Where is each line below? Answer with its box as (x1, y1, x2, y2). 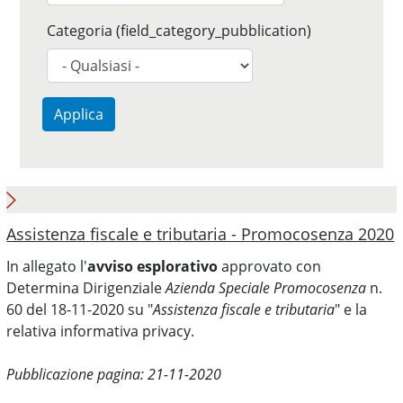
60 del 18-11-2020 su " (6, 300, 154, 319)
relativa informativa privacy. (6, 321, 195, 341)
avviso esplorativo (87, 256, 219, 276)
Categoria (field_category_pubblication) (47, 21, 312, 40)
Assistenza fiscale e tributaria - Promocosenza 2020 (6, 223, 395, 245)
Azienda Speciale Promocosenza (166, 278, 367, 298)
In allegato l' (6, 256, 88, 276)
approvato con (218, 256, 322, 276)
